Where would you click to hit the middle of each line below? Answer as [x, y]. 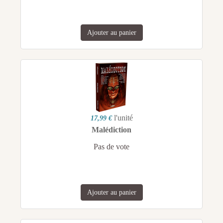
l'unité [123, 118]
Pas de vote [111, 147]
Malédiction [111, 130]
